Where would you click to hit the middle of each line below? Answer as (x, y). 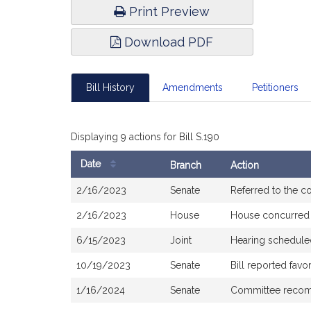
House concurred (270, 215)
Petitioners (275, 87)
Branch (186, 165)
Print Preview (168, 11)
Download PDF (167, 42)
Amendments (193, 87)
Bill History (110, 87)
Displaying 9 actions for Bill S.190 (145, 137)
